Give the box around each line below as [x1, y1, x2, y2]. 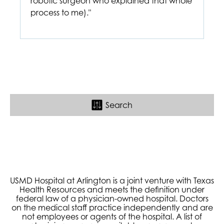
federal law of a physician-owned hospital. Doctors [15, 193, 208, 203]
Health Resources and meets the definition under [19, 184, 204, 194]
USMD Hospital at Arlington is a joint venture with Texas [10, 175, 214, 185]
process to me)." [30, 7, 91, 17]
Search [105, 100, 133, 110]
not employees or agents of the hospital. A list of [22, 211, 202, 221]
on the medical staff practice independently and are [11, 202, 213, 212]
